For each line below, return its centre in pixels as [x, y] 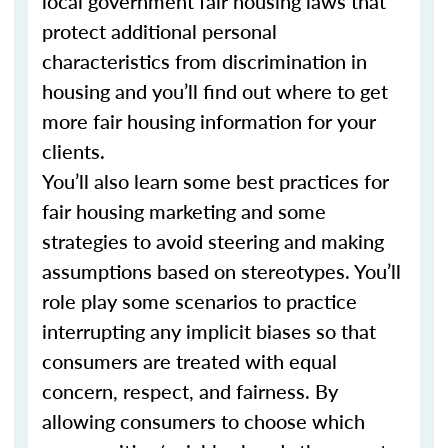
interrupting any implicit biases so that [209, 331]
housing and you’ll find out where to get [215, 91]
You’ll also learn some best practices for [215, 181]
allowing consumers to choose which [203, 421]
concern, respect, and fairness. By [190, 391]
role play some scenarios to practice [199, 301]
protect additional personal [159, 31]
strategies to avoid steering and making [213, 241]
